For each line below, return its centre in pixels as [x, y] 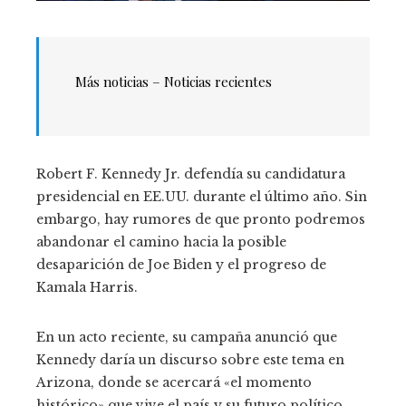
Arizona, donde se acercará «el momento [174, 382]
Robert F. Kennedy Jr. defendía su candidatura [191, 174]
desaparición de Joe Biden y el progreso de [181, 264]
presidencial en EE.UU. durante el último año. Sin [202, 196]
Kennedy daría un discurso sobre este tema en [190, 359]
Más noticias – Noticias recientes [174, 81]
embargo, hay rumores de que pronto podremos [201, 219]
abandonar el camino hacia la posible [161, 242]
